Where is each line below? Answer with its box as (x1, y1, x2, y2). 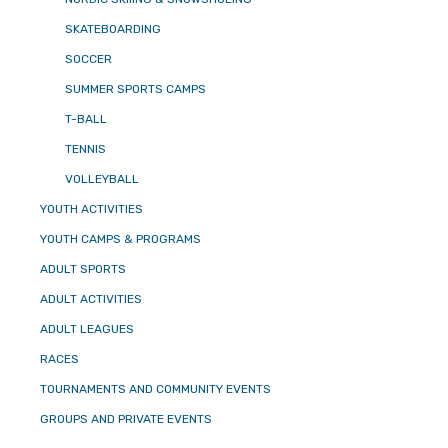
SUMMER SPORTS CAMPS (65, 81, 206, 96)
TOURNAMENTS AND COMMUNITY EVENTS (40, 381, 271, 396)
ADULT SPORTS (40, 261, 126, 276)
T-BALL (65, 111, 107, 126)
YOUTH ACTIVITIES (40, 201, 143, 216)
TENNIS (65, 141, 106, 156)
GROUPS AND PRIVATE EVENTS (40, 411, 212, 426)
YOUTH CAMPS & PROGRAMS (40, 231, 201, 246)
